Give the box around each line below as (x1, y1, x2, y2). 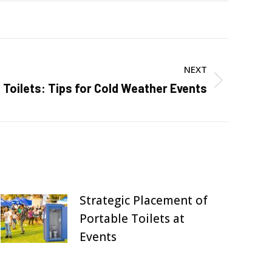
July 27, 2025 (80, 249, 135, 261)
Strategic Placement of (80, 192, 208, 208)
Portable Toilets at (80, 211, 185, 226)
